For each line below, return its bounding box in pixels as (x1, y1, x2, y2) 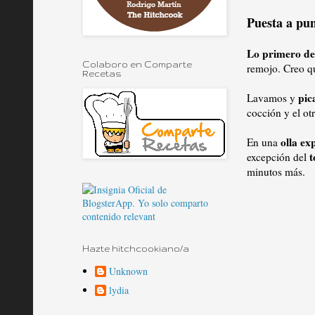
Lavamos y (247, 90, 298, 105)
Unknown (108, 264, 148, 278)
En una (247, 134, 281, 149)
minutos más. (247, 164, 309, 179)
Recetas (82, 69, 122, 78)
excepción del (247, 149, 309, 164)
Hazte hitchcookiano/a (82, 244, 189, 253)
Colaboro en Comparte (82, 60, 192, 69)
